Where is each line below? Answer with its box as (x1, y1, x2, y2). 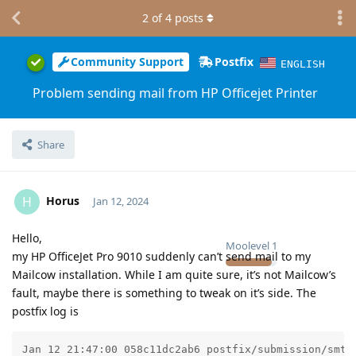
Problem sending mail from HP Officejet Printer (32, 83, 318, 102)
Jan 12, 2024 (92, 193, 149, 208)
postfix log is (12, 303, 79, 319)
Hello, (12, 230, 42, 246)
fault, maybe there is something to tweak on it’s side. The (12, 284, 316, 300)
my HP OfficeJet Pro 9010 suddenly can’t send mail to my (12, 248, 311, 264)
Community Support (70, 54, 184, 70)
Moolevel (226, 238, 269, 253)
